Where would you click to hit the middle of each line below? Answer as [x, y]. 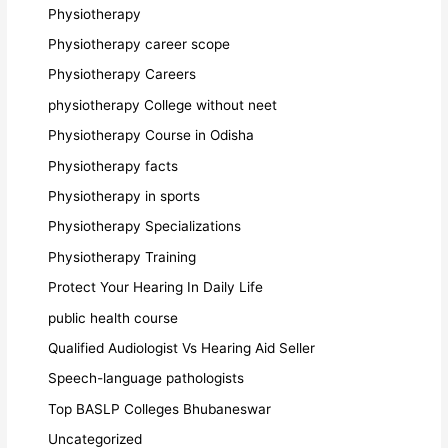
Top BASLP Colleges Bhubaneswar [160, 408]
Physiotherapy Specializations [145, 226]
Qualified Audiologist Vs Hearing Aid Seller [182, 348]
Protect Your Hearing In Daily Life [156, 287]
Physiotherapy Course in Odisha [151, 135]
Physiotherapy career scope [139, 43]
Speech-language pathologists [146, 378]
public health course [113, 317]
